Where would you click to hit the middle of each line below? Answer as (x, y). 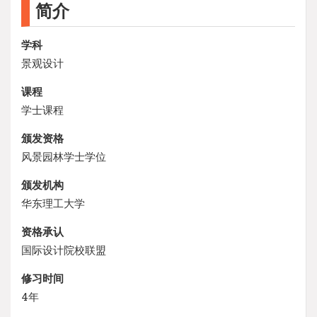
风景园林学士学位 (64, 156)
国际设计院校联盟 (64, 249)
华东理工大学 (53, 203)
